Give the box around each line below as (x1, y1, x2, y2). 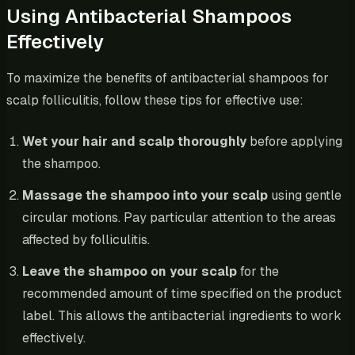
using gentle (268, 186, 342, 204)
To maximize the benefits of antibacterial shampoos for (6, 69, 329, 86)
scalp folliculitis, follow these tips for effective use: (6, 91, 303, 109)
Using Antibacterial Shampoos (6, 3, 292, 29)
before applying (246, 132, 342, 150)
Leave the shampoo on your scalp (22, 262, 237, 280)
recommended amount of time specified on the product (22, 284, 342, 302)
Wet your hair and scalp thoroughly (22, 132, 246, 150)
